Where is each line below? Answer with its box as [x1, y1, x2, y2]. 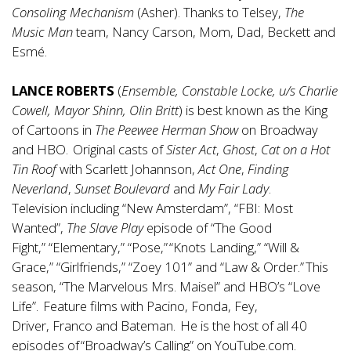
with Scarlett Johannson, [56, 159, 198, 178]
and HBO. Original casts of [12, 139, 166, 158]
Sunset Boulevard [74, 179, 170, 197]
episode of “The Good [143, 218, 272, 237]
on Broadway [238, 120, 318, 139]
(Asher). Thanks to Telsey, [134, 2, 284, 21]
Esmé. [12, 42, 47, 60]
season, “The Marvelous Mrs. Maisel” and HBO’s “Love [12, 277, 320, 295]
